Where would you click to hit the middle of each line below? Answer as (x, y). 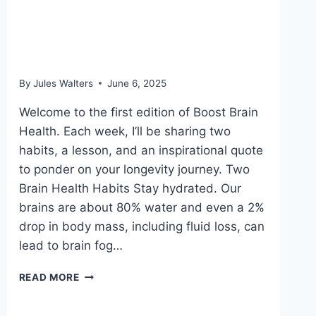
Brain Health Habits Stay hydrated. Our (130, 188)
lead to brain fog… (71, 245)
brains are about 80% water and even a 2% (141, 207)
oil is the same (89, 52)
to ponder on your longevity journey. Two (134, 169)
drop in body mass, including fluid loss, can (141, 226)
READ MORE (49, 277)
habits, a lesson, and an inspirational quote (141, 150)
